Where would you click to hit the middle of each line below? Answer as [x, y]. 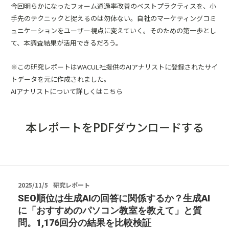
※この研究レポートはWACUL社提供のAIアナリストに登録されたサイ [114, 67]
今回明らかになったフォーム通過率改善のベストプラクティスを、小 [113, 6]
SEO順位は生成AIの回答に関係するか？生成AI [114, 198]
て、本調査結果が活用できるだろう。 [66, 43]
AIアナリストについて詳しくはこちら [67, 91]
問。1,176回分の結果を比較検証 [85, 223]
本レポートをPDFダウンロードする [114, 127]
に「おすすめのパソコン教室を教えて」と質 [110, 210]
